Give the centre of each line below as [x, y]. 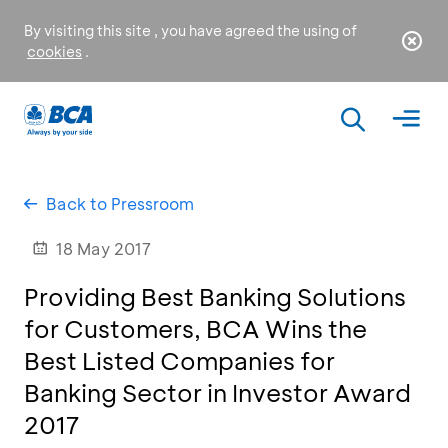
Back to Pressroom [120, 203]
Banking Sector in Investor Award [217, 392]
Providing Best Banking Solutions [215, 296]
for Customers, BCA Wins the [195, 328]
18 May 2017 [103, 248]
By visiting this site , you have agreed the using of [190, 30]
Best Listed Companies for [179, 360]
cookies [54, 51]
